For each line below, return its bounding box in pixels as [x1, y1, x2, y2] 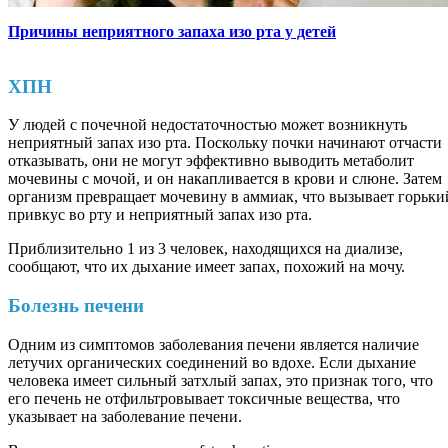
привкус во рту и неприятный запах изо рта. [8, 206, 312, 224]
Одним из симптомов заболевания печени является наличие [8, 335, 419, 353]
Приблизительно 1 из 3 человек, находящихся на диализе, [8, 240, 403, 258]
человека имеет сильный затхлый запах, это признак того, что [8, 371, 433, 389]
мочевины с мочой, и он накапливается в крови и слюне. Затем [8, 170, 442, 188]
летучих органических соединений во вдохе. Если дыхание [8, 353, 416, 371]
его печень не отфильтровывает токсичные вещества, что [8, 389, 400, 407]
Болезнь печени [8, 294, 144, 316]
